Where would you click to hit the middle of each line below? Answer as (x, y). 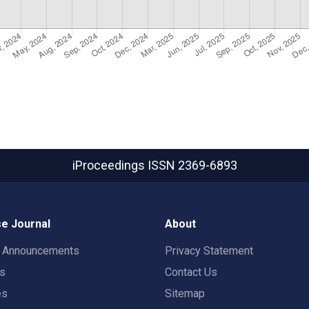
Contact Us (191, 272)
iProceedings (110, 165)
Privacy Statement (209, 251)
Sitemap (185, 293)
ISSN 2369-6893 (192, 165)
